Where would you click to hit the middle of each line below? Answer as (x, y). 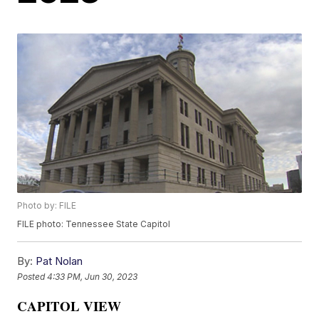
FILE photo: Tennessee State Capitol (94, 224)
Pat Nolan (59, 261)
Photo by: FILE (47, 206)
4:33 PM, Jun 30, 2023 (93, 276)
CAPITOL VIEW (69, 306)
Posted (32, 276)
